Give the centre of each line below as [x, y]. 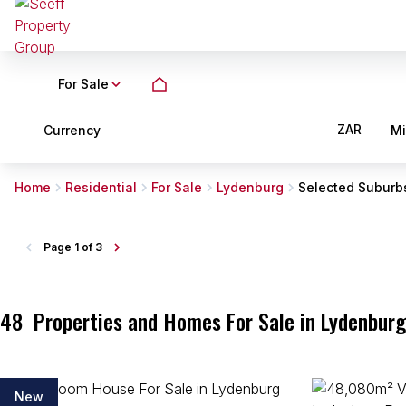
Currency [72, 130]
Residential [101, 187]
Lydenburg [250, 187]
